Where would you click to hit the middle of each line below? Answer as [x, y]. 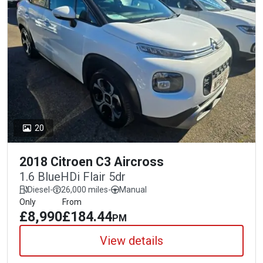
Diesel [39, 189]
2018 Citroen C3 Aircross [92, 161]
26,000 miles [85, 189]
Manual [133, 189]
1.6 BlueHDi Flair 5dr [73, 176]
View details [131, 240]
